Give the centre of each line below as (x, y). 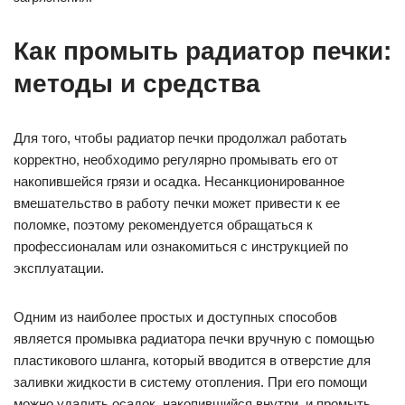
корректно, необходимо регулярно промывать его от (176, 160)
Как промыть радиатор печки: (202, 52)
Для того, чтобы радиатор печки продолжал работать (180, 138)
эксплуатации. (59, 268)
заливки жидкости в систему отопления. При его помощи (190, 382)
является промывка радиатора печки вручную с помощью (194, 339)
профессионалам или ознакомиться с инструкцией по (181, 247)
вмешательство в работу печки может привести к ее (177, 203)
